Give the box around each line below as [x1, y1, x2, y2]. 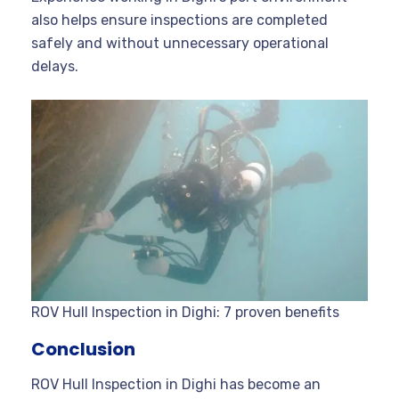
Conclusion [31, 336, 135, 362]
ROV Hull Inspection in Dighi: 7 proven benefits [31, 303, 339, 321]
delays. [31, 57, 78, 75]
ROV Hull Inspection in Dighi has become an [31, 375, 321, 393]
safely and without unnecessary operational [31, 34, 329, 52]
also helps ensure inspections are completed [31, 11, 328, 28]
